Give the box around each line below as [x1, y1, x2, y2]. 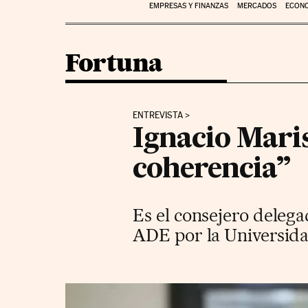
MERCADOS [236, 1, 276, 10]
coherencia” [133, 155, 291, 184]
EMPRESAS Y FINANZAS [148, 1, 228, 10]
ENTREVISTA [133, 109, 184, 120]
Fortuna [65, 47, 163, 78]
